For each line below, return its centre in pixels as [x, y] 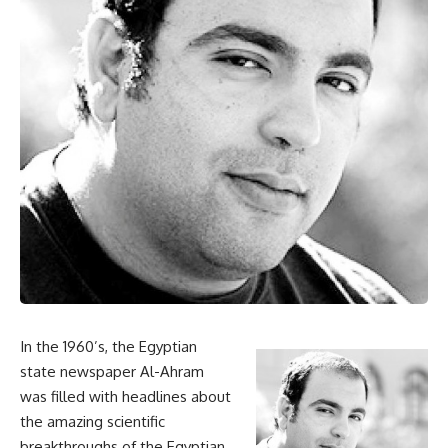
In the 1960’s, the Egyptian [108, 347]
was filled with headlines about [125, 397]
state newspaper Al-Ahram [112, 372]
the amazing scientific [92, 422]
